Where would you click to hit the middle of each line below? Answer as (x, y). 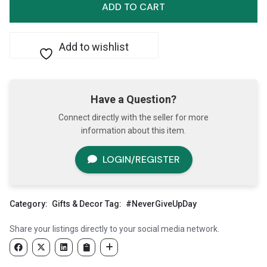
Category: (30, 204)
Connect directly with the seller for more (133, 118)
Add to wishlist (94, 47)
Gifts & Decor (78, 204)
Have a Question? (133, 100)
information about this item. (133, 131)
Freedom (26, 28)
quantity (25, 41)
